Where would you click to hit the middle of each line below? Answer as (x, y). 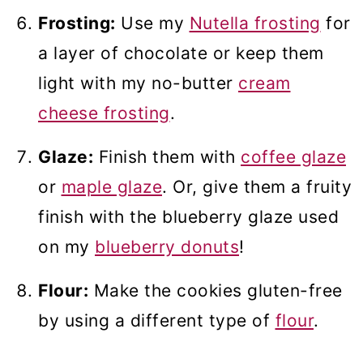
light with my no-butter (138, 83)
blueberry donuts (167, 247)
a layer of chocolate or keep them (181, 53)
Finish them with (167, 157)
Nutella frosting (255, 23)
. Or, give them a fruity (257, 187)
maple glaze (111, 187)
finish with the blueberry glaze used (188, 217)
